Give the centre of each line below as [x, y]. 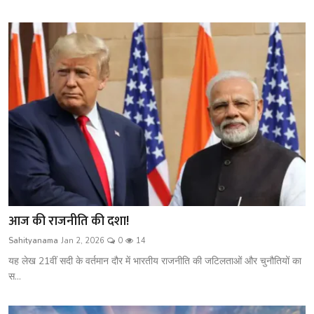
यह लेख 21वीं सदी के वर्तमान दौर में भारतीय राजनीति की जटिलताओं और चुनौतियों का [155, 261]
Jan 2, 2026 [83, 241]
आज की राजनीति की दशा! [69, 222]
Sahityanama [33, 241]
